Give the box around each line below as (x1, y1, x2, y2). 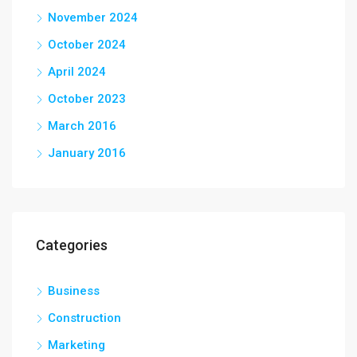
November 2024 (48, 10, 138, 25)
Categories (36, 237, 108, 253)
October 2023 (48, 92, 126, 106)
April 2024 (48, 65, 106, 79)
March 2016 (48, 119, 116, 133)
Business (48, 284, 100, 298)
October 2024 (48, 37, 126, 52)
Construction (48, 311, 121, 325)
